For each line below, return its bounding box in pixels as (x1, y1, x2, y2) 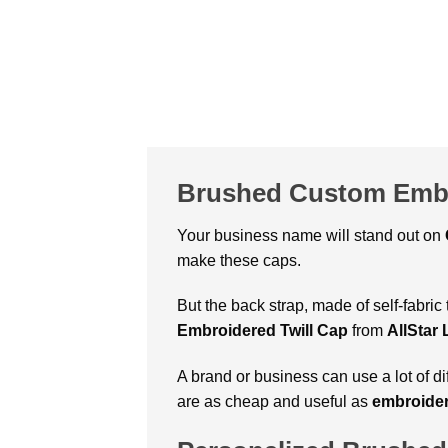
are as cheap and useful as (177, 393, 372, 411)
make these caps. (177, 251, 301, 269)
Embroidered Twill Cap (177, 322, 352, 340)
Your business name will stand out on (177, 226, 445, 244)
